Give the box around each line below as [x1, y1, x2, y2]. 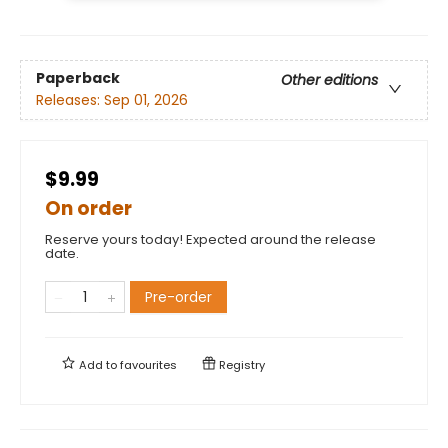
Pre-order [145, 286, 212, 307]
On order [45, 194, 132, 222]
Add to [76, 356, 120, 373]
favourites [120, 356, 177, 373]
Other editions [281, 70, 378, 91]
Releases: [36, 90, 104, 111]
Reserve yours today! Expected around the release [45, 229, 376, 249]
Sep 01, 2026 [104, 90, 188, 111]
